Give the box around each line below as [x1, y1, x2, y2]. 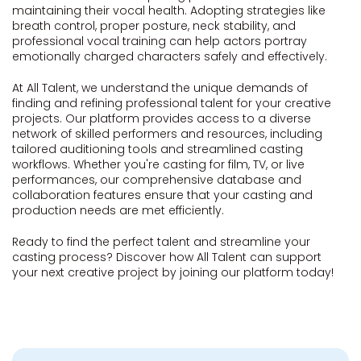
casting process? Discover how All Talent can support [12, 249, 322, 265]
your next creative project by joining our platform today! [12, 264, 334, 280]
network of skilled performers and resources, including [12, 126, 322, 142]
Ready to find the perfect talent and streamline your [12, 234, 310, 250]
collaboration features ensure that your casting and [12, 187, 313, 203]
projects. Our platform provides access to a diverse [12, 110, 311, 127]
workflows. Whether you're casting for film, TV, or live [12, 156, 305, 172]
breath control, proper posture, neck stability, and [12, 18, 296, 34]
